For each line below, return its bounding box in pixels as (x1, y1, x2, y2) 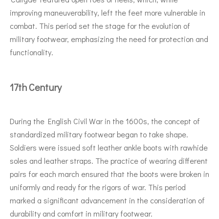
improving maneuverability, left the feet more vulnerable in (10, 7, 205, 18)
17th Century (10, 80, 62, 93)
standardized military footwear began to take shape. (10, 129, 188, 139)
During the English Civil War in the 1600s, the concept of (10, 115, 200, 126)
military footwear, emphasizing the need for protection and (10, 33, 208, 44)
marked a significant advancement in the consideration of (10, 195, 205, 205)
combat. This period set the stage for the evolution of (10, 20, 190, 31)
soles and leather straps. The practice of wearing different (10, 155, 208, 166)
